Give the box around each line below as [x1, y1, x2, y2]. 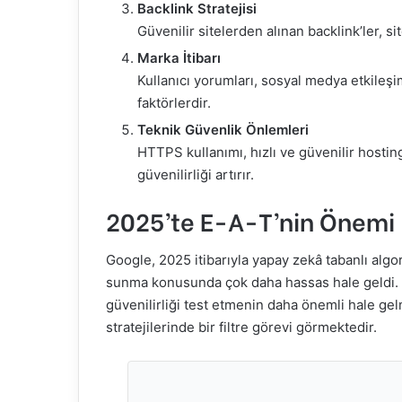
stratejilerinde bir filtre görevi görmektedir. [106, 319, 377, 336]
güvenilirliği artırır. [137, 165, 254, 183]
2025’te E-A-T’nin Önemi [106, 202, 395, 238]
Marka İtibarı [137, 48, 221, 66]
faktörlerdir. [137, 93, 211, 111]
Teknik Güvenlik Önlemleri [137, 120, 309, 138]
